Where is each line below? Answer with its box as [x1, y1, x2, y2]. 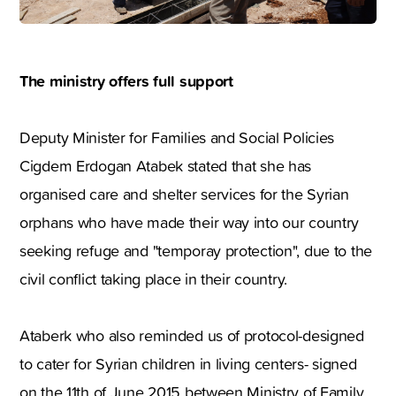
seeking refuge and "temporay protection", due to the [19, 240, 373, 263]
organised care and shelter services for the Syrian [19, 183, 349, 206]
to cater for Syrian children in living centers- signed [19, 353, 357, 376]
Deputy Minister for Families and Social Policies [19, 126, 335, 149]
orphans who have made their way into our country [19, 211, 360, 234]
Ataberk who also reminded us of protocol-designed [19, 324, 364, 347]
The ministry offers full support [19, 69, 233, 93]
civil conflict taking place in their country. [19, 268, 288, 291]
